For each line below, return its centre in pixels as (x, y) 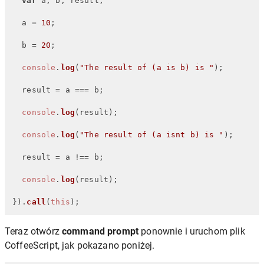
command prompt (100, 231)
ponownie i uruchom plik (192, 231)
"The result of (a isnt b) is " (152, 134)
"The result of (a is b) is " (147, 67)
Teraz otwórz (33, 231)
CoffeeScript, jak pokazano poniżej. (80, 245)
